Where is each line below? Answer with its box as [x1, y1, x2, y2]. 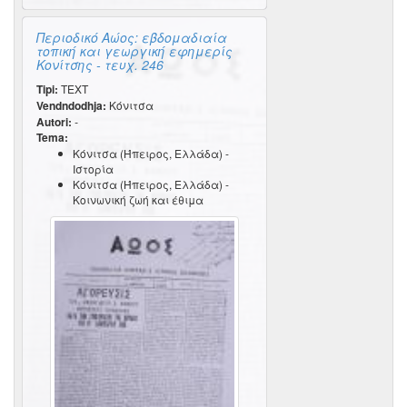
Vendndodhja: [36, 97, 106, 114]
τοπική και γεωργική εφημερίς [36, 42, 233, 60]
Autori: [36, 114, 72, 130]
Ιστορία [73, 161, 114, 176]
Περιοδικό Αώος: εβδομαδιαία [36, 28, 227, 46]
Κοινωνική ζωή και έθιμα [73, 192, 203, 207]
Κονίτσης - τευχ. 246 [36, 55, 164, 74]
